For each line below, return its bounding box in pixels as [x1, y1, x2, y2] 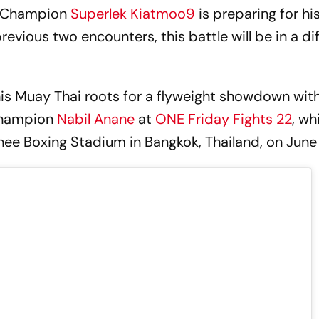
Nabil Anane [57, 109, 135, 128]
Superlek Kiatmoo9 [70, 4, 196, 23]
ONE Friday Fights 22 [155, 109, 293, 128]
